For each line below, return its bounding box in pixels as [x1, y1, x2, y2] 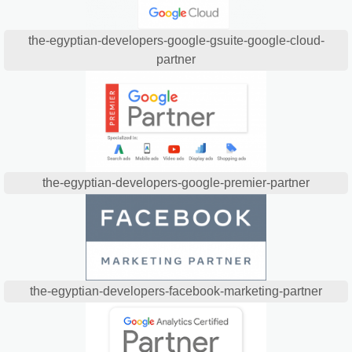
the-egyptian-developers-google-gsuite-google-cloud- [27, 33, 324, 47]
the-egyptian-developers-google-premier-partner [42, 176, 310, 190]
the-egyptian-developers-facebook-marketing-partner [30, 284, 322, 299]
